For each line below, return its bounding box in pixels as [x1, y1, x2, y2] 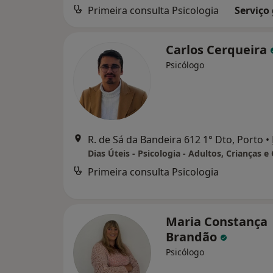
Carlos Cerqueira [166, 41, 270, 58]
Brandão [166, 229, 220, 246]
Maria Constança [166, 213, 268, 230]
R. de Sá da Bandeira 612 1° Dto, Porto [88, 133, 263, 147]
